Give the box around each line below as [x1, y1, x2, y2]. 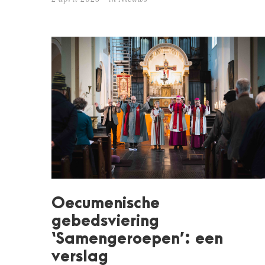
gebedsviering [51, 212, 159, 231]
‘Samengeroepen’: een [51, 230, 223, 248]
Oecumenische [51, 195, 160, 213]
